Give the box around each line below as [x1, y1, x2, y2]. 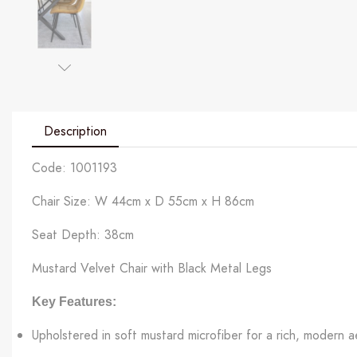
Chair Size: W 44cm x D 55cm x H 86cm [32, 192, 254, 211]
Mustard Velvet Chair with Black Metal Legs [32, 259, 272, 278]
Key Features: [32, 295, 116, 309]
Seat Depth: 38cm [32, 226, 134, 245]
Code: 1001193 [32, 159, 117, 177]
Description [44, 122, 107, 140]
